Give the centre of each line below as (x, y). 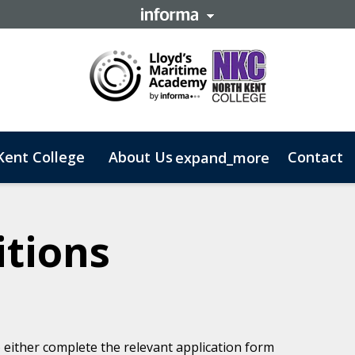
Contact (315, 157)
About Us (141, 157)
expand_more (222, 157)
